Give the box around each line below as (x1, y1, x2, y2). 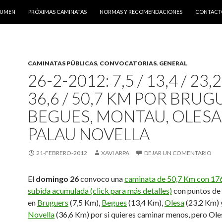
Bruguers (37, 198, 68, 207)
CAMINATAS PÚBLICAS (28, 59, 97, 67)
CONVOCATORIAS (100, 59, 157, 67)
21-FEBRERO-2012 (36, 149, 87, 157)
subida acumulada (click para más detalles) (28, 186, 172, 195)
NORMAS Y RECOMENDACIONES (100, 8, 182, 15)
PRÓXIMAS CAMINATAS (28, 8, 87, 15)
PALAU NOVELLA (28, 124, 150, 144)
